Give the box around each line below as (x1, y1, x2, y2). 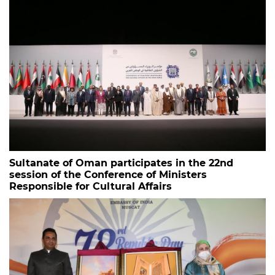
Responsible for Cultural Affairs (9, 180, 172, 193)
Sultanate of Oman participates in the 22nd (9, 157, 233, 169)
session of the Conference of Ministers (9, 169, 207, 181)
